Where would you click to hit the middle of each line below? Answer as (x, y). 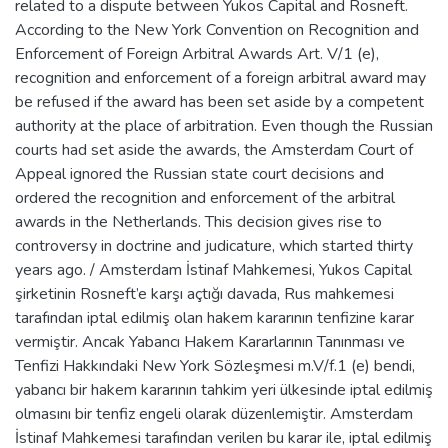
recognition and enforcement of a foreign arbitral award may (220, 77)
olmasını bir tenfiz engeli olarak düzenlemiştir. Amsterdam (214, 413)
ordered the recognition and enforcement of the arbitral (205, 197)
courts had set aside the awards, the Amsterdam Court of (214, 149)
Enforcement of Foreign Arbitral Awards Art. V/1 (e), (197, 53)
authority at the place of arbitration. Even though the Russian (224, 125)
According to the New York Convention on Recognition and (217, 29)
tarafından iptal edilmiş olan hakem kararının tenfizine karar (214, 317)
